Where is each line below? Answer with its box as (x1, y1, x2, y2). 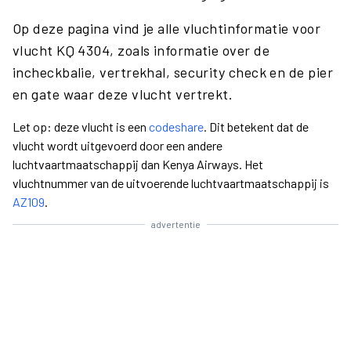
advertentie (150, 219, 201, 230)
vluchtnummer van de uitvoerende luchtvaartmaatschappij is (13, 175, 329, 190)
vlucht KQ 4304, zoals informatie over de (13, 42, 270, 59)
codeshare (149, 119, 204, 134)
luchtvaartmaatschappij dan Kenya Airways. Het (13, 157, 263, 172)
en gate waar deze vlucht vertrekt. (13, 85, 233, 103)
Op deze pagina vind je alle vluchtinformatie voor (13, 20, 321, 37)
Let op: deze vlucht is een (13, 119, 149, 134)
